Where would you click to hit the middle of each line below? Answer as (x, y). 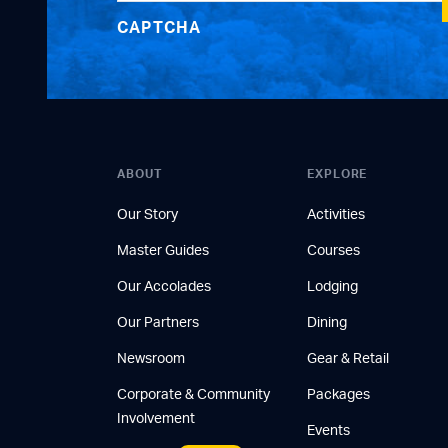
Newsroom (151, 359)
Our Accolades (164, 287)
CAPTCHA (159, 28)
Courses (333, 251)
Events (328, 431)
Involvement (156, 419)
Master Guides (163, 251)
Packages (338, 395)
